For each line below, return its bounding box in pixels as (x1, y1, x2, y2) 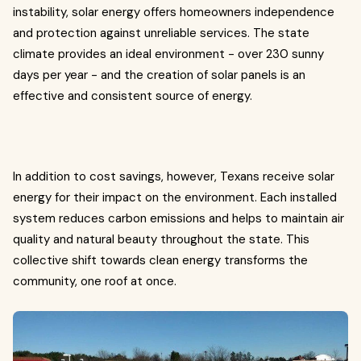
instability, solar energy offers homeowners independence (13, 4, 334, 20)
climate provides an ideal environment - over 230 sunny (13, 46, 324, 62)
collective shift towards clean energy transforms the (13, 252, 308, 268)
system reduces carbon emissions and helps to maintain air (13, 210, 344, 226)
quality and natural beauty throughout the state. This (13, 231, 309, 247)
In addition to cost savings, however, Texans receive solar (13, 168, 334, 185)
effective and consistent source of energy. (13, 88, 252, 104)
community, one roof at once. (13, 273, 176, 289)
